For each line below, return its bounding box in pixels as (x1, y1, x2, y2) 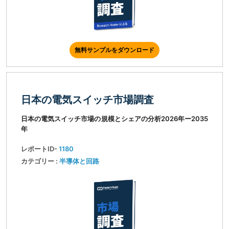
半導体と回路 (59, 157, 99, 166)
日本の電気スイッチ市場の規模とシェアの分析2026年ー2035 (21, 114, 208, 123)
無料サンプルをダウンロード (75, 46, 154, 54)
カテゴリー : (21, 157, 59, 166)
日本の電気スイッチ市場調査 (21, 94, 154, 106)
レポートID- (21, 145, 59, 153)
